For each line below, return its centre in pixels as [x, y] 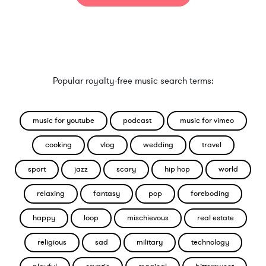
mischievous [148, 218]
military [149, 242]
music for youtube [63, 121]
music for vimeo [207, 121]
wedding [158, 145]
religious [52, 242]
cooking [58, 145]
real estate [215, 218]
